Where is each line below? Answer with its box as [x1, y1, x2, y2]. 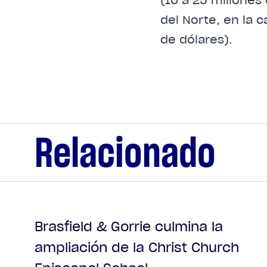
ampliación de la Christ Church [34, 238, 239, 256]
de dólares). [160, 32, 232, 46]
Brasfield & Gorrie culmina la [34, 218, 223, 235]
